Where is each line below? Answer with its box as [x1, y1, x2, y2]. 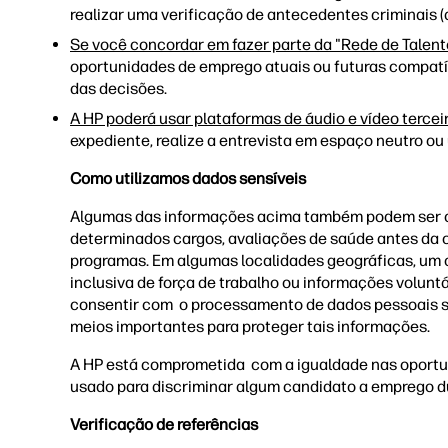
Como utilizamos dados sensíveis [70, 169, 306, 188]
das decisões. [70, 79, 173, 98]
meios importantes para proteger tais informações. [70, 317, 436, 336]
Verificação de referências [70, 415, 258, 434]
